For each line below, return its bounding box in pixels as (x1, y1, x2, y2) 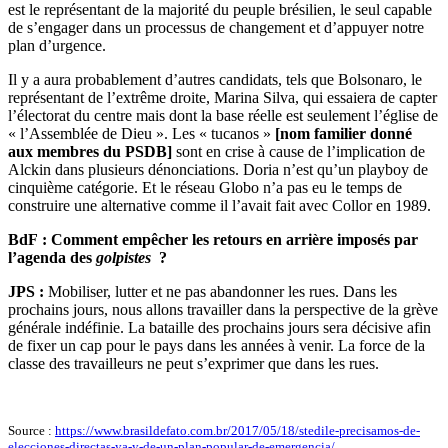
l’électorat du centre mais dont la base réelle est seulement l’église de (8, 107, 438, 125)
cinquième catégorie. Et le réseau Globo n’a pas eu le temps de (8, 179, 402, 197)
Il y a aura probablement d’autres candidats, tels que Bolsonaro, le (8, 71, 422, 89)
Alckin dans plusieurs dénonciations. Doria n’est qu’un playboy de (8, 161, 428, 179)
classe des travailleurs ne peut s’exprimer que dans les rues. (8, 355, 379, 373)
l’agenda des (8, 249, 96, 267)
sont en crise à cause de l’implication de (172, 143, 425, 161)
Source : (8, 423, 55, 439)
